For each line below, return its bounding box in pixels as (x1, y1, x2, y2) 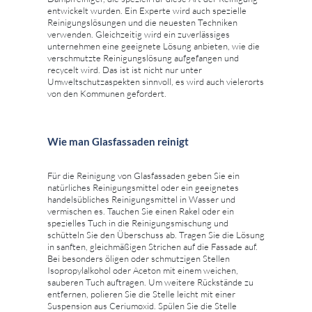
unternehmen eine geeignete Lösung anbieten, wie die (47, 40, 260, 52)
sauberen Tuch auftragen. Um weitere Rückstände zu (47, 276, 253, 288)
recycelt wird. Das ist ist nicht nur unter (47, 63, 202, 75)
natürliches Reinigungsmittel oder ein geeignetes (47, 181, 239, 193)
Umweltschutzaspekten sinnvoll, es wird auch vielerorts (47, 75, 264, 87)
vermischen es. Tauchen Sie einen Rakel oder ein (47, 205, 234, 217)
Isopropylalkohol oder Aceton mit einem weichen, (47, 264, 238, 276)
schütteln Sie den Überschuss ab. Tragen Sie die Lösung (47, 228, 265, 240)
